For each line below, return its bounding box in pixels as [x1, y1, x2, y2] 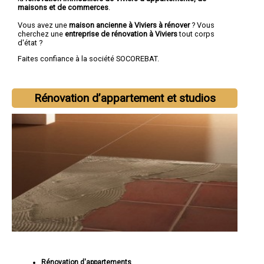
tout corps [179, 29, 214, 38]
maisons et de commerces [18, 2, 108, 12]
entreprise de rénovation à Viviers [65, 29, 179, 38]
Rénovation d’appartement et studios [34, 91, 216, 105]
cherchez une [18, 29, 65, 38]
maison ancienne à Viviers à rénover [69, 20, 190, 29]
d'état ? [18, 38, 42, 47]
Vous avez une [18, 20, 69, 29]
